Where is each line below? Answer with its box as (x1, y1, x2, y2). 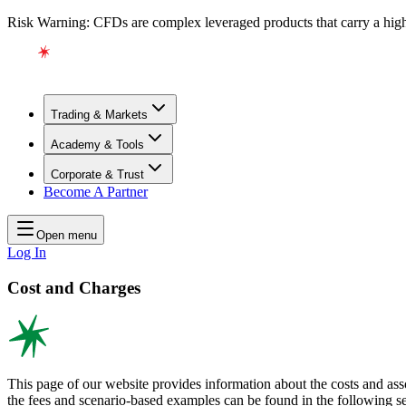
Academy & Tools (51, 138, 144, 151)
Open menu (36, 228, 97, 242)
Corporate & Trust (51, 168, 144, 181)
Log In (7, 245, 46, 260)
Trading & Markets (51, 108, 148, 121)
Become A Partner (43, 184, 148, 199)
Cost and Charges (7, 277, 140, 297)
